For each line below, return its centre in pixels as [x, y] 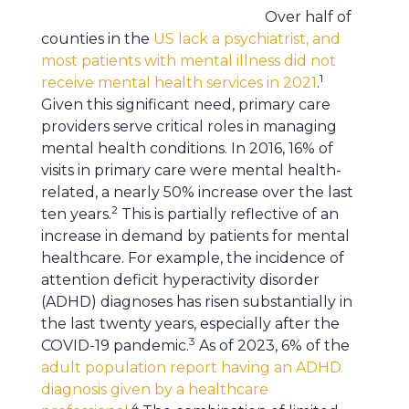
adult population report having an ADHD [191, 367]
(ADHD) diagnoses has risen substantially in [197, 302]
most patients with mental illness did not [189, 61]
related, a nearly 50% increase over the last [197, 192]
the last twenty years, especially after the [190, 324]
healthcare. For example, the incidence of [193, 258]
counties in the [97, 39]
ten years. [76, 214]
